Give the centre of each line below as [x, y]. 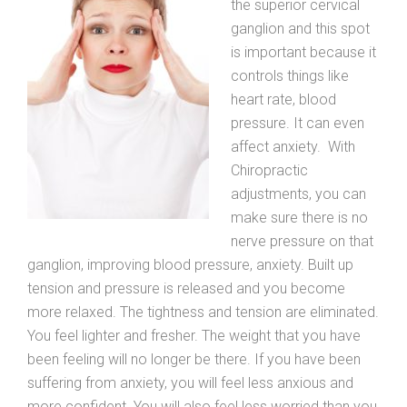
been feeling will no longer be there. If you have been [194, 359]
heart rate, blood [283, 99]
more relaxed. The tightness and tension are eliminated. [203, 312]
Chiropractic [269, 170]
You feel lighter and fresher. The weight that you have [194, 335]
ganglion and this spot [300, 28]
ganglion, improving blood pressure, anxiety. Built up [190, 264]
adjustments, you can [298, 194]
